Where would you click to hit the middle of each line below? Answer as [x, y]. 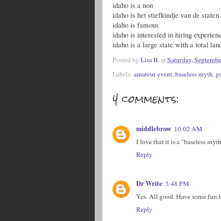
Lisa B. [150, 60]
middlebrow [154, 129]
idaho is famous [136, 25]
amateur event [153, 74]
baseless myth [194, 74]
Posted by [127, 60]
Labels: [123, 74]
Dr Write [149, 183]
